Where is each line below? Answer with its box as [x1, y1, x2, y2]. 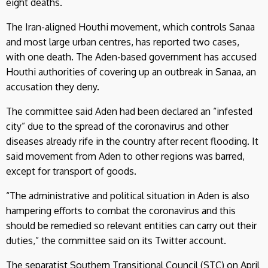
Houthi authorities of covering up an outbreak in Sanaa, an [6, 65, 256, 78]
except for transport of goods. [6, 165, 136, 177]
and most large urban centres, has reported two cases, [6, 35, 239, 48]
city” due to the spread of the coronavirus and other [6, 120, 229, 132]
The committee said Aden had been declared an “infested [6, 105, 252, 117]
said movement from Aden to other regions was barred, [6, 150, 245, 162]
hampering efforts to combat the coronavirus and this [6, 204, 236, 217]
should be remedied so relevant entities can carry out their [6, 219, 257, 232]
